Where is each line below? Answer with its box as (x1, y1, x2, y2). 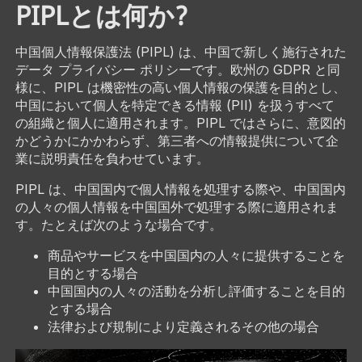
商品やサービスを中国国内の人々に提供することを (47, 246, 345, 263)
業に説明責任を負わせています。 (15, 149, 209, 166)
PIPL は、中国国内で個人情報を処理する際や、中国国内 (15, 180, 346, 197)
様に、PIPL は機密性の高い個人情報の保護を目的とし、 (15, 78, 346, 95)
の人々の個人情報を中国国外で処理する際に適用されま (15, 198, 339, 215)
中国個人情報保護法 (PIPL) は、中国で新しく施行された (15, 43, 347, 60)
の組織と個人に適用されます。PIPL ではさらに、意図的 (15, 114, 346, 131)
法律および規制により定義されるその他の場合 (47, 318, 319, 335)
